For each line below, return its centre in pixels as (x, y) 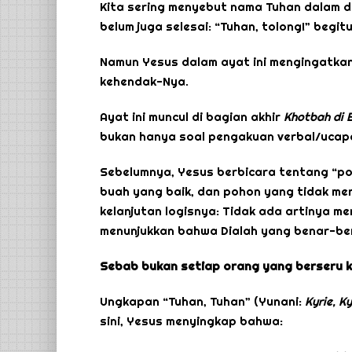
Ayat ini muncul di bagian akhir (192, 117)
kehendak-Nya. (144, 82)
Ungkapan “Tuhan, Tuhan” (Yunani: (202, 302)
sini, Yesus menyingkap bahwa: (191, 321)
